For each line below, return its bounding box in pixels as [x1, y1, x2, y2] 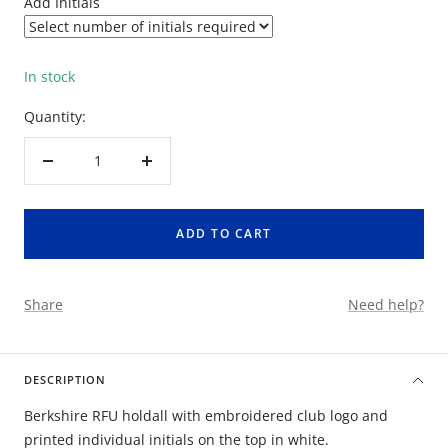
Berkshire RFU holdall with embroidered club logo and [24, 406, 388, 426]
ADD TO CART [176, 225, 272, 243]
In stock [24, 67, 75, 87]
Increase [145, 161, 203, 181]
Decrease [46, 161, 109, 181]
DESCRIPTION [24, 372, 106, 388]
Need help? [348, 295, 424, 315]
